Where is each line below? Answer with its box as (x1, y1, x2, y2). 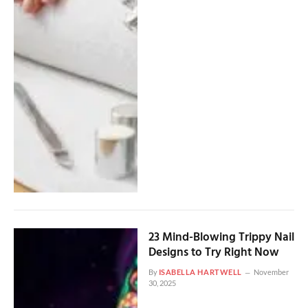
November (253, 267, 289, 277)
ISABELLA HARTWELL (158, 267, 242, 277)
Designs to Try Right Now (148, 243, 279, 263)
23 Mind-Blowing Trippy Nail (148, 228, 294, 247)
